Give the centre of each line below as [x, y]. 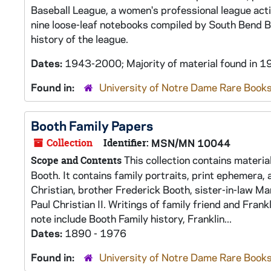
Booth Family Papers [92, 125]
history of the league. [80, 39]
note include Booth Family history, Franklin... [131, 218]
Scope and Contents [76, 160]
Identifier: [126, 143]
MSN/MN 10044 [191, 143]
